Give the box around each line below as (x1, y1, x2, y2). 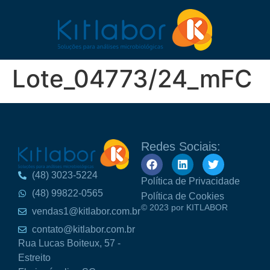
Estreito (18, 252, 51, 263)
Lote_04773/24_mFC (12, 64, 252, 93)
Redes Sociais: (141, 140, 221, 153)
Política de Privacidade (141, 176, 240, 186)
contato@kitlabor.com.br (31, 224, 135, 234)
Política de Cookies (141, 191, 224, 201)
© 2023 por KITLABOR (141, 202, 228, 212)
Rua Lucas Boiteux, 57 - (18, 237, 121, 248)
